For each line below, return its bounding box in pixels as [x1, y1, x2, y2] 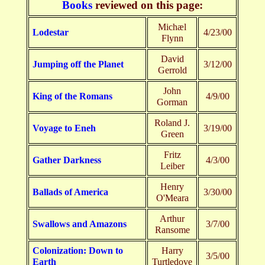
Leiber [160, 161, 185, 172]
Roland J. [154, 118, 190, 128]
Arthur [160, 214, 185, 224]
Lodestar [33, 27, 69, 38]
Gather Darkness [33, 155, 101, 166]
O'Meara [156, 193, 189, 203]
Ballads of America [33, 187, 108, 198]
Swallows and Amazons [33, 219, 127, 230]
